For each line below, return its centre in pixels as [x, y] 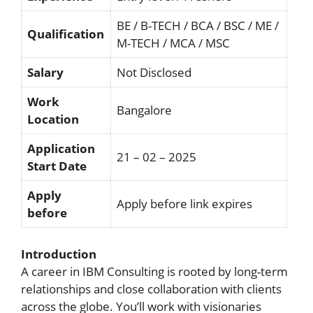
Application [61, 148]
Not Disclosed [154, 72]
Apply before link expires [184, 203]
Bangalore [144, 110]
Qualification [66, 34]
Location [54, 119]
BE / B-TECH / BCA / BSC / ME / [198, 25]
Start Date [57, 166]
